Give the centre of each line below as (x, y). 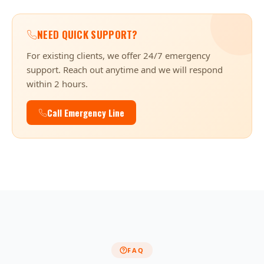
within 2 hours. (57, 84)
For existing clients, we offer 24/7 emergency (118, 55)
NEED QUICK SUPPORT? (88, 34)
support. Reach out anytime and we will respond (125, 70)
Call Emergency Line (86, 113)
